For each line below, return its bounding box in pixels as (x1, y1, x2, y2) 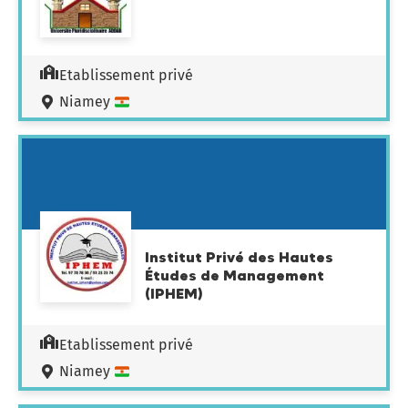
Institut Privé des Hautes (145, 248, 333, 266)
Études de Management (145, 266, 324, 284)
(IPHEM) (145, 284, 203, 302)
